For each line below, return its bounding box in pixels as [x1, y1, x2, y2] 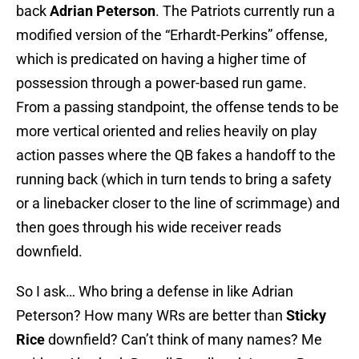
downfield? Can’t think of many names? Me [45, 331, 322, 349]
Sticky [286, 307, 326, 325]
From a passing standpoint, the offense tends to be [16, 99, 339, 116]
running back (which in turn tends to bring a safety [16, 171, 332, 188]
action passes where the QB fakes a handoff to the [16, 147, 336, 164]
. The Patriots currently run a [155, 2, 335, 20]
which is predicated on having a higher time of [16, 50, 306, 68]
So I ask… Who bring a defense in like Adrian [16, 283, 293, 301]
